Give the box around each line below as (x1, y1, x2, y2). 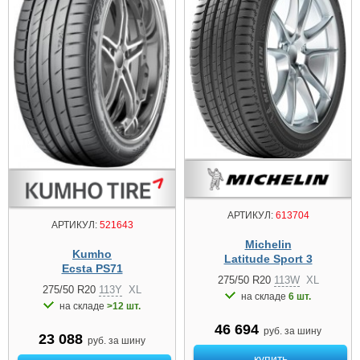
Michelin (244, 237, 292, 251)
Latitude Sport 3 (223, 252, 313, 265)
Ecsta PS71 (61, 262, 123, 276)
